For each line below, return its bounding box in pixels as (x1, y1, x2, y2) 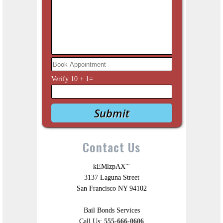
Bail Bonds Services (83, 207, 140, 215)
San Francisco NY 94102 (76, 185, 147, 193)
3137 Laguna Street (84, 174, 139, 182)
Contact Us (83, 138, 140, 156)
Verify (51, 75, 71, 83)
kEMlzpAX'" (93, 163, 130, 171)
